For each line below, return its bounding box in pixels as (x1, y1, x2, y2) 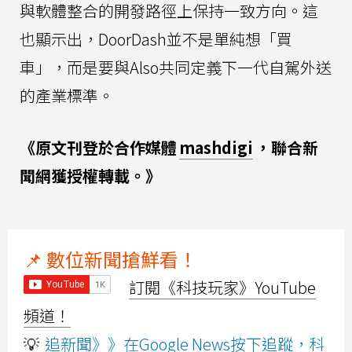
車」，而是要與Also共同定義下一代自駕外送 (20, 56, 332, 79)
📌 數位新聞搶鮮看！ (24, 245, 197, 273)
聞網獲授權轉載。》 (20, 164, 161, 188)
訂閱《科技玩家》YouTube (129, 276, 316, 299)
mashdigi (179, 136, 253, 159)
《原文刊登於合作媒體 (20, 136, 177, 159)
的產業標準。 (20, 84, 114, 108)
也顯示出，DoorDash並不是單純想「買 (20, 27, 292, 51)
